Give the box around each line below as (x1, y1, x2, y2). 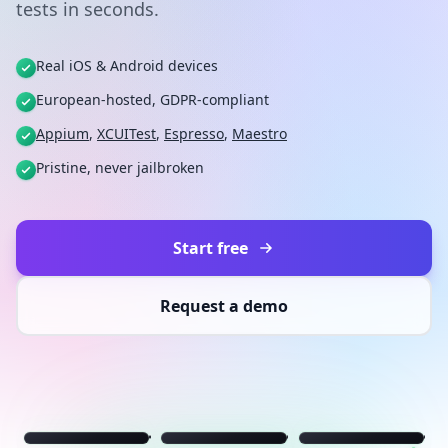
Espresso (164, 124, 224, 143)
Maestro (232, 124, 287, 143)
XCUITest (97, 124, 156, 143)
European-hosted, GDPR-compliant (36, 90, 269, 109)
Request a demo (160, 295, 288, 317)
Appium (36, 124, 89, 143)
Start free (172, 237, 248, 259)
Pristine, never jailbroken (36, 158, 204, 177)
